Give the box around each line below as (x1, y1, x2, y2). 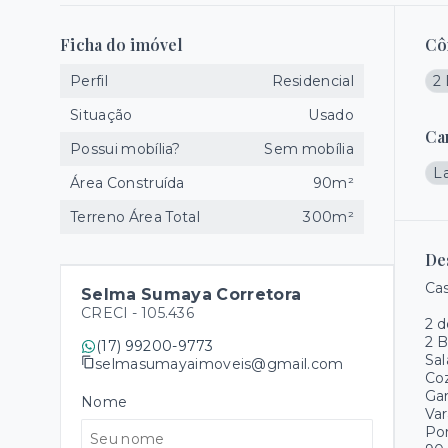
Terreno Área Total (70, 208, 200, 226)
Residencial (271, 72, 354, 90)
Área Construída (70, 174, 185, 192)
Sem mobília (264, 140, 354, 158)
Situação (70, 106, 133, 124)
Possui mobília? (70, 140, 181, 158)
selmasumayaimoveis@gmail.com (95, 354, 344, 373)
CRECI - (81, 304, 141, 322)
